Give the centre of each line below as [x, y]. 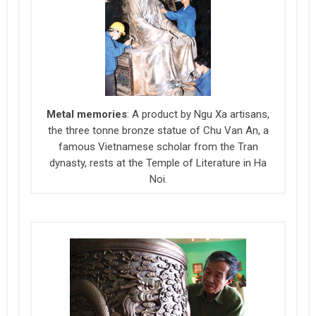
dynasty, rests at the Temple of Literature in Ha [158, 163]
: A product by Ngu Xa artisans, [199, 114]
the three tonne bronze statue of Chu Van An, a [158, 130]
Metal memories [87, 114]
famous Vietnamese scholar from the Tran [158, 146]
